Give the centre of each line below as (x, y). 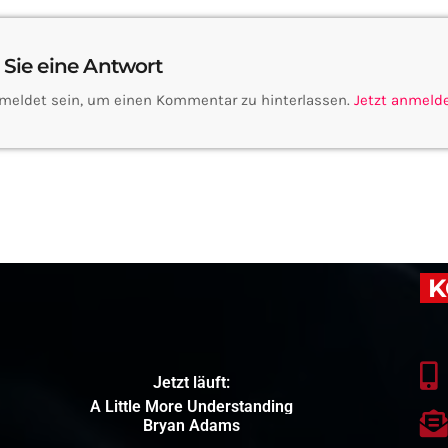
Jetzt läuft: (191, 383)
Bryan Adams (191, 426)
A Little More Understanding (191, 407)
